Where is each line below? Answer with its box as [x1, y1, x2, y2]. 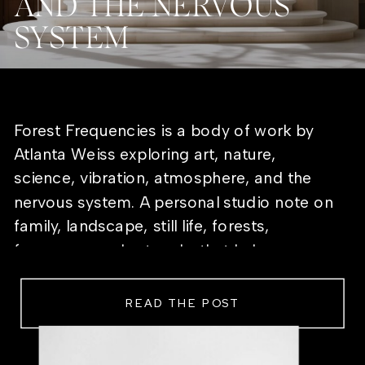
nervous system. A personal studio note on [13, 192, 333, 212]
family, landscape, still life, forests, [13, 216, 270, 236]
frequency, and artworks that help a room [13, 240, 326, 260]
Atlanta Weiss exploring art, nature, [13, 144, 276, 165]
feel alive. [13, 264, 82, 284]
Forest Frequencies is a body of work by [13, 120, 314, 140]
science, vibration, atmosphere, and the [13, 168, 312, 188]
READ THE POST [125, 295, 240, 310]
